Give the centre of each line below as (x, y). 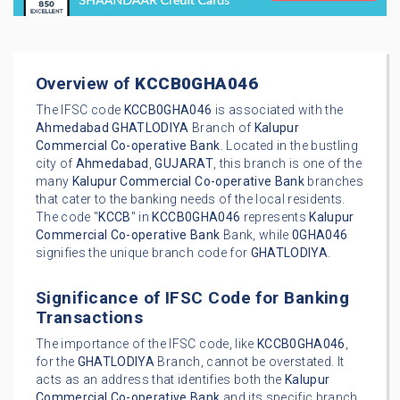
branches (334, 182)
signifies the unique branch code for (143, 253)
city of (56, 164)
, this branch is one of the (287, 164)
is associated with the (278, 110)
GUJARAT (184, 164)
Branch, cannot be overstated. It (250, 362)
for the (57, 362)
